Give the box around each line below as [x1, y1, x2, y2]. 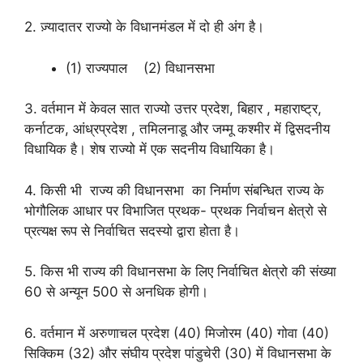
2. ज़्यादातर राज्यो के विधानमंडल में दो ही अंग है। [24, 19, 264, 36]
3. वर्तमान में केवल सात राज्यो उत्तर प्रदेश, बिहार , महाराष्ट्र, [24, 100, 322, 117]
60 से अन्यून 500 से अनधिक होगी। [24, 284, 208, 301]
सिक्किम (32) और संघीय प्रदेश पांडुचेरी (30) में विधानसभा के [24, 344, 331, 361]
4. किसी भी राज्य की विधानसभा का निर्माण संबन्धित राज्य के [24, 181, 324, 199]
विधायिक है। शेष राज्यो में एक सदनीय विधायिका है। [24, 141, 275, 158]
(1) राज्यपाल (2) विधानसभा [66, 59, 215, 76]
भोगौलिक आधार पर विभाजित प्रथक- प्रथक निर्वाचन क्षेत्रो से [24, 202, 327, 219]
